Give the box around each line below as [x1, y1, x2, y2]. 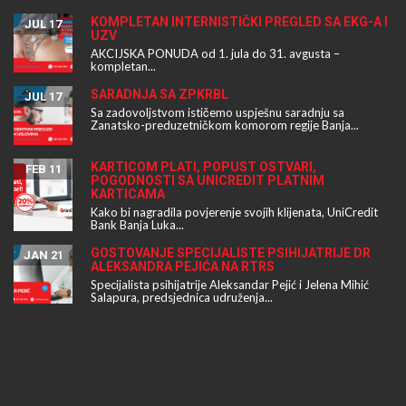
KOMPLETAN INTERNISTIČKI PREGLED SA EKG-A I [91, 14, 388, 30]
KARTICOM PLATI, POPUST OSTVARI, [91, 159, 316, 175]
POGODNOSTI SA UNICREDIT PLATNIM [91, 173, 324, 188]
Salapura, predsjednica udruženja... [91, 290, 273, 305]
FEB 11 [24, 162, 62, 177]
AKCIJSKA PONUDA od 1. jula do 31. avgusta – [91, 46, 340, 62]
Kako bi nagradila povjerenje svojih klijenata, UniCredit [91, 205, 378, 220]
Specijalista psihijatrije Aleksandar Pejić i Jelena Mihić [91, 277, 369, 293]
